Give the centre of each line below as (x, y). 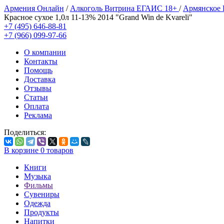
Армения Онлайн (34, 8)
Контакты (41, 61)
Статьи (36, 97)
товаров (60, 150)
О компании (45, 52)
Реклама (38, 115)
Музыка (37, 176)
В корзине (21, 150)
